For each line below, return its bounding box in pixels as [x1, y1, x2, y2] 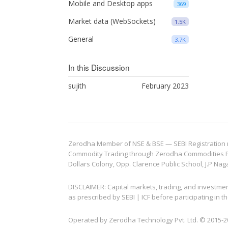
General [68, 34, 94, 44]
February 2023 [141, 81, 189, 91]
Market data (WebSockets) [68, 16, 156, 26]
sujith [68, 81, 87, 91]
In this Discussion [68, 62, 130, 73]
